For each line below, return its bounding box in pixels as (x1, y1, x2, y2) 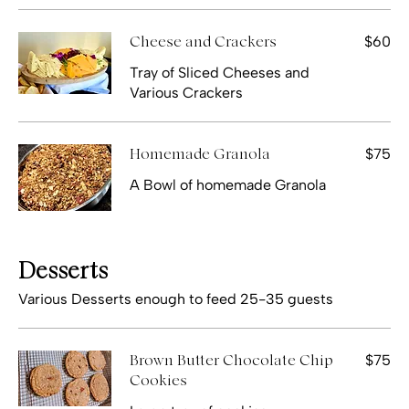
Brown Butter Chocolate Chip (130, 352, 333, 368)
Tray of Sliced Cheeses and (130, 63, 309, 81)
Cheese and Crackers (130, 34, 277, 49)
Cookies (130, 372, 187, 388)
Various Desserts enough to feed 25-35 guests (18, 289, 333, 308)
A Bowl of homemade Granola (130, 175, 326, 194)
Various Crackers (130, 83, 243, 101)
